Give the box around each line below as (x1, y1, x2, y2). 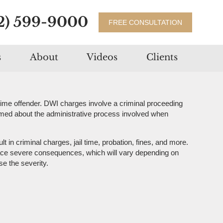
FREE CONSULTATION (109, 18, 182, 26)
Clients (146, 52, 178, 63)
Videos (87, 52, 118, 63)
